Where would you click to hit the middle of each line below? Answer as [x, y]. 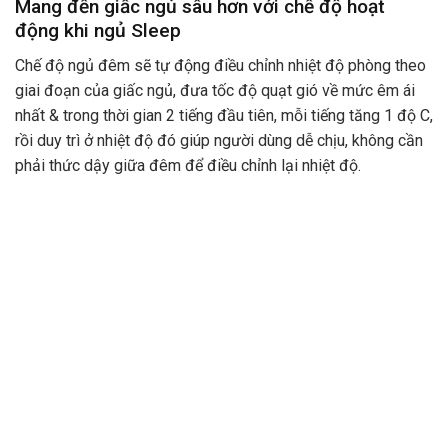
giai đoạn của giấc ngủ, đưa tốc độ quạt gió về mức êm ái [215, 90]
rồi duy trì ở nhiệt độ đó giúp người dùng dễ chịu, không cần [219, 140]
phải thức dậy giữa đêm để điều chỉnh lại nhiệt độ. [188, 165]
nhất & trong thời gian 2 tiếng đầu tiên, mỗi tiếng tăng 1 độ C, [224, 115]
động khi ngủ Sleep [98, 31]
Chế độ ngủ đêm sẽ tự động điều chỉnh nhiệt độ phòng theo [220, 65]
